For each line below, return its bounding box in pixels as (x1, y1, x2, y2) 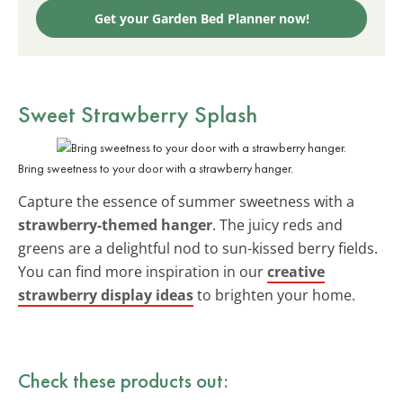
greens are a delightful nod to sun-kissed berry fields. (18, 237, 378, 258)
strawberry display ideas (18, 284, 193, 305)
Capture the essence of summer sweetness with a (18, 191, 354, 211)
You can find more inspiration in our (18, 261, 267, 282)
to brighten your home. (193, 284, 355, 305)
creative (267, 261, 325, 282)
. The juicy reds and (212, 214, 343, 235)
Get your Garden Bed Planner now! (94, 9, 309, 27)
